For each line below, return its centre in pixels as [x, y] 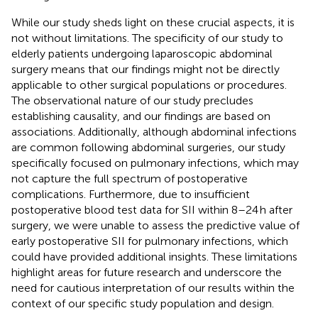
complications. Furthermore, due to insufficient [131, 194]
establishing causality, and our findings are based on [141, 116]
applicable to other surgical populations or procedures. [149, 84]
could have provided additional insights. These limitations [154, 256]
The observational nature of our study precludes [132, 100]
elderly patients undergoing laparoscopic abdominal [142, 53]
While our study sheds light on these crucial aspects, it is [153, 22]
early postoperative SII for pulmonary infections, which [150, 241]
